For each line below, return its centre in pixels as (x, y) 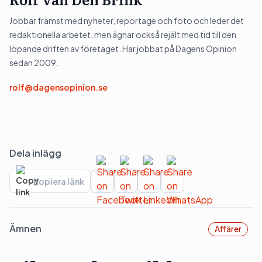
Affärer (228, 229)
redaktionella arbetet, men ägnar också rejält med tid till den (123, 35)
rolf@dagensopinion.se (58, 87)
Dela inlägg (35, 153)
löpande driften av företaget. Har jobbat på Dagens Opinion (123, 49)
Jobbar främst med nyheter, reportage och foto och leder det (127, 20)
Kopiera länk (59, 181)
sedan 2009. (34, 63)
